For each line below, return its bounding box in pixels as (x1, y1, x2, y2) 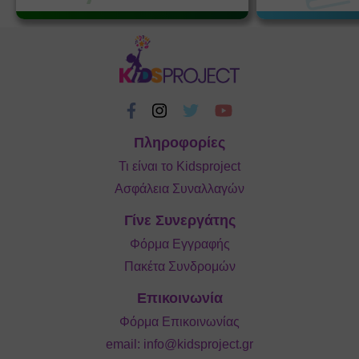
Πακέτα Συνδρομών (123, 259, 236, 273)
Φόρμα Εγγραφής (129, 236, 230, 251)
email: (106, 337, 143, 351)
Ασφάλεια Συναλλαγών (115, 181, 244, 196)
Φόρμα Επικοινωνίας (119, 314, 240, 329)
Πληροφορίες (134, 134, 225, 151)
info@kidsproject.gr (143, 337, 253, 351)
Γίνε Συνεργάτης (123, 212, 236, 228)
